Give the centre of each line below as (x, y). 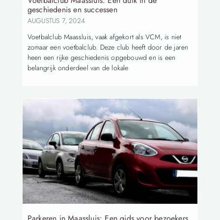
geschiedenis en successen (72, 9)
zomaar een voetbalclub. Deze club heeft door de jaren (108, 47)
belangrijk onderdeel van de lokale (78, 68)
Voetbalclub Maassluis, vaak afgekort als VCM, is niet (104, 37)
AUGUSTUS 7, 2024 (56, 20)
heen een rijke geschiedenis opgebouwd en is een (101, 57)
